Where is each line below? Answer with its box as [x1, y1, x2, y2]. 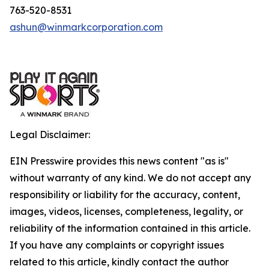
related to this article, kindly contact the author [10, 256, 229, 268]
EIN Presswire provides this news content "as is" [10, 155, 229, 167]
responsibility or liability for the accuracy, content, [10, 189, 240, 201]
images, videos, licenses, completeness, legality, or [10, 205, 243, 217]
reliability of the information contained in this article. [10, 222, 250, 234]
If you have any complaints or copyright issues [10, 239, 224, 251]
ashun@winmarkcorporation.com [10, 21, 163, 33]
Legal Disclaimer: [10, 128, 90, 141]
